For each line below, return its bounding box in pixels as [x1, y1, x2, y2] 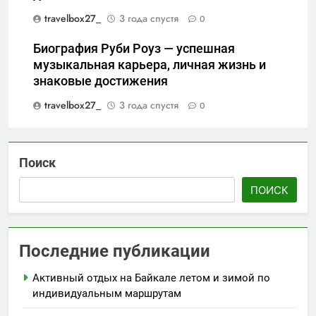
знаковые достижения [33, 73, 168, 88]
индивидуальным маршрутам [32, 286, 181, 300]
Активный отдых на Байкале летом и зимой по [32, 271, 270, 284]
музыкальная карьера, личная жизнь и [33, 57, 266, 72]
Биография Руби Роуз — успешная [33, 41, 235, 56]
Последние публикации [19, 241, 210, 261]
